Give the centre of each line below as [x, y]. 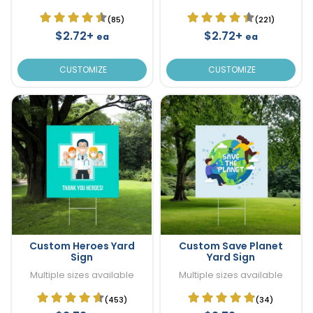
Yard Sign [231, 257]
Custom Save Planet [231, 246]
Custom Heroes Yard [82, 246]
